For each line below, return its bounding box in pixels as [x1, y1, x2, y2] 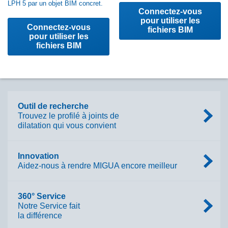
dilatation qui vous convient [18, 121, 116, 130]
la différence [18, 211, 62, 220]
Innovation [18, 151, 59, 160]
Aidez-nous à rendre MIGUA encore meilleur [18, 161, 177, 170]
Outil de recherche [18, 101, 89, 110]
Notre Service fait [18, 201, 80, 210]
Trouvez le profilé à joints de [18, 111, 119, 120]
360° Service [18, 191, 66, 201]
